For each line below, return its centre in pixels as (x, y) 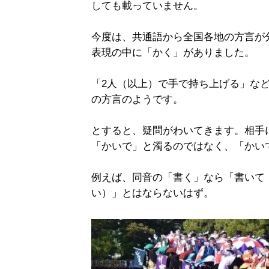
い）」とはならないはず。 (153, 193)
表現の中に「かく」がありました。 (173, 52)
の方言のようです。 (137, 99)
